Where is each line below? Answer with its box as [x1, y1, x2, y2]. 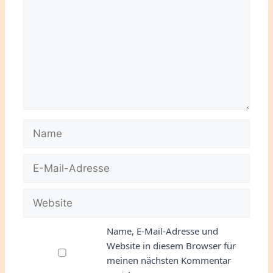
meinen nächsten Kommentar [106, 253, 231, 266]
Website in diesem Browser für [106, 239, 236, 252]
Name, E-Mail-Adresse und [106, 224, 218, 237]
